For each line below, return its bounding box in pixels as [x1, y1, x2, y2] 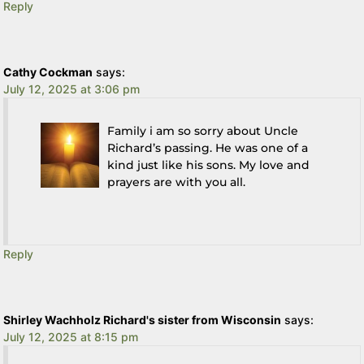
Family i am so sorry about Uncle [107, 123, 299, 139]
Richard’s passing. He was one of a [107, 141, 309, 156]
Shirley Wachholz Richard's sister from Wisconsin [3, 313, 282, 327]
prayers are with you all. [107, 175, 246, 190]
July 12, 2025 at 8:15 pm [3, 330, 139, 344]
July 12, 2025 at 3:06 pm [3, 82, 141, 97]
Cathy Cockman [3, 65, 93, 80]
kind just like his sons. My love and [107, 158, 310, 173]
